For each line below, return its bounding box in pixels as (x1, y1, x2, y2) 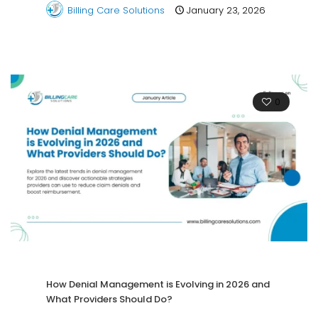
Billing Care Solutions (67, 4, 165, 18)
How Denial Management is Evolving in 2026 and (46, 278, 270, 292)
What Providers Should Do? (46, 292, 172, 307)
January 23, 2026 (187, 4, 265, 18)
